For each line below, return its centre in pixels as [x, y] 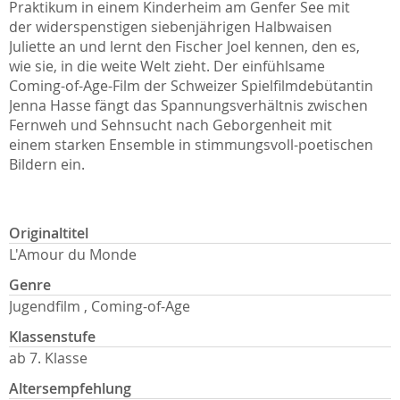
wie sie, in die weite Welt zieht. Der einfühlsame [167, 66]
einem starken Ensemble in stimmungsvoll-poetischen [191, 144]
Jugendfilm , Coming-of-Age [100, 306]
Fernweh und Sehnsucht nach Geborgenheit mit [171, 125]
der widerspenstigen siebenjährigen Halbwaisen [171, 26]
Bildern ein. [47, 164]
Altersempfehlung [70, 388]
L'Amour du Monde [73, 254]
